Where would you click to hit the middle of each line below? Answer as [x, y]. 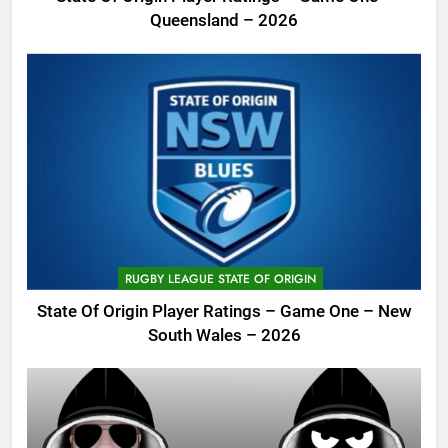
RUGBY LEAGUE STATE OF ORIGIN [220, 278]
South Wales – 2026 [224, 335]
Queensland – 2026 [224, 21]
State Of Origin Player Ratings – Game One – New [224, 311]
